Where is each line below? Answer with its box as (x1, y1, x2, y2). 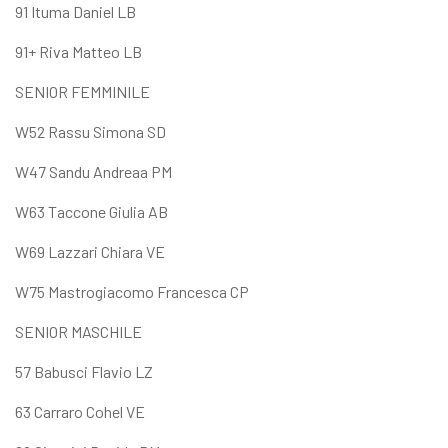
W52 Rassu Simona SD (15, 121, 166, 141)
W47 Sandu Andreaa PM (15, 161, 172, 181)
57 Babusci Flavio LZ (15, 361, 153, 381)
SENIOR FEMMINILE (15, 81, 150, 101)
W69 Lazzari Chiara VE (15, 241, 165, 261)
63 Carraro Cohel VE (15, 401, 145, 421)
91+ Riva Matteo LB (15, 41, 142, 61)
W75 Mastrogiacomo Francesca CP (15, 281, 249, 301)
